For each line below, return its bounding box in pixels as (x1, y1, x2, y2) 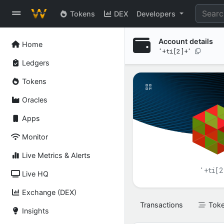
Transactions (140, 200, 183, 209)
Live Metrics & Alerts (20, 151, 91, 159)
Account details (158, 36, 213, 45)
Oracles (20, 95, 48, 104)
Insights (20, 206, 49, 215)
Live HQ (20, 169, 49, 178)
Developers (136, 9, 177, 18)
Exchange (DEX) (20, 188, 77, 196)
